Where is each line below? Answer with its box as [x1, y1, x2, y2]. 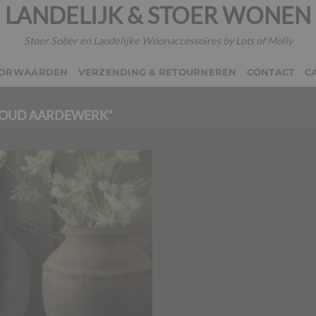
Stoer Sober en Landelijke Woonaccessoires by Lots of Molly [23, 34, 293, 47]
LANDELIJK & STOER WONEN [5, 1, 311, 30]
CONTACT [246, 67, 295, 78]
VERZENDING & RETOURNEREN [78, 67, 237, 78]
